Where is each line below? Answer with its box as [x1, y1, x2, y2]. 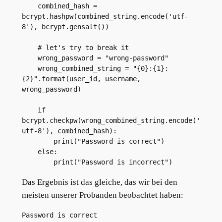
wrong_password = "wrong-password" [37, 54, 168, 62]
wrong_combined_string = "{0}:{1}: [21, 64, 38, 73]
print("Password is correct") [53, 137, 165, 146]
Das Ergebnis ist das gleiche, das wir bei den [21, 177, 177, 187]
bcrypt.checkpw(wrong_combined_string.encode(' [21, 116, 200, 125]
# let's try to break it [37, 44, 129, 52]
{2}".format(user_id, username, [21, 75, 141, 83]
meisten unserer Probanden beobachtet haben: [21, 190, 183, 200]
